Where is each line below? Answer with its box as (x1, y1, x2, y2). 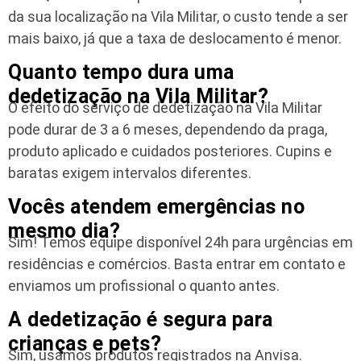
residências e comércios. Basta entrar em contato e (8, 255, 346, 272)
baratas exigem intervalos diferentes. (8, 164, 251, 182)
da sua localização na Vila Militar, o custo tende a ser (8, 8, 348, 26)
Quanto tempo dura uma (8, 60, 234, 85)
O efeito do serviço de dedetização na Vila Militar (8, 99, 322, 117)
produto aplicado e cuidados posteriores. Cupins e (8, 143, 332, 160)
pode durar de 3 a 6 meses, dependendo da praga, (8, 121, 327, 139)
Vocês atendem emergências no (8, 194, 305, 218)
